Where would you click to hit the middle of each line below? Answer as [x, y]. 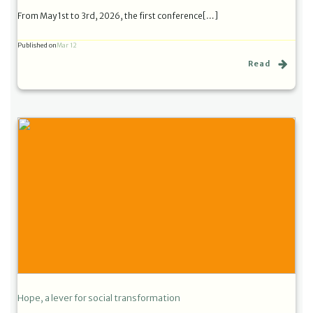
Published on [37, 45]
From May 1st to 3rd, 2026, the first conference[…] [118, 15]
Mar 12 [67, 45]
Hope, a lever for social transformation [99, 298]
